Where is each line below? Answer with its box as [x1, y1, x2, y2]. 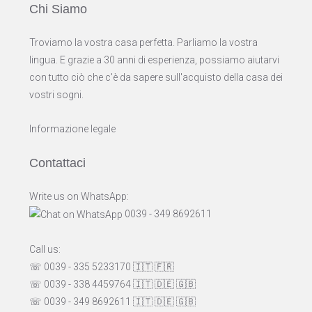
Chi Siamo [29, 1, 87, 16]
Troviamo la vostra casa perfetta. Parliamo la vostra [29, 36, 258, 48]
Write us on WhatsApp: [29, 190, 129, 202]
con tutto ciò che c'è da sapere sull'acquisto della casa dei [29, 71, 283, 83]
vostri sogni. [29, 88, 84, 100]
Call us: [29, 243, 61, 255]
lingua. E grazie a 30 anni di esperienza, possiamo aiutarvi [29, 54, 279, 65]
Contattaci [29, 155, 86, 170]
